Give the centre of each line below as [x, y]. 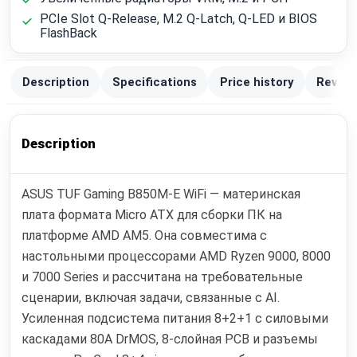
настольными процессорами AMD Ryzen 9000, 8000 [177, 257]
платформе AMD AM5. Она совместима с [145, 236]
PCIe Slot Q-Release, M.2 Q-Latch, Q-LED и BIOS [178, 19]
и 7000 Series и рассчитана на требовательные [163, 277]
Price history [256, 82]
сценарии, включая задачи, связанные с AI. [151, 298]
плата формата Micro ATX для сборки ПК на [152, 215]
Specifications [154, 82]
